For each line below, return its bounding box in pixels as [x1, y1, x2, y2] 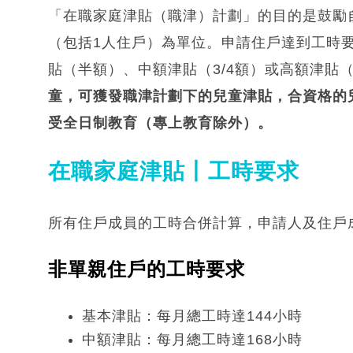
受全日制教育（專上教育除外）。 [48, 114, 273, 131]
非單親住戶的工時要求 [48, 258, 245, 280]
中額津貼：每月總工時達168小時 [82, 331, 303, 347]
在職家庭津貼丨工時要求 [48, 158, 299, 184]
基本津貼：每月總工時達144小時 [82, 307, 303, 324]
